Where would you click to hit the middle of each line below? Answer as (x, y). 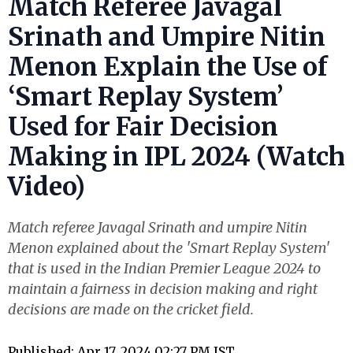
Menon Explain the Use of (168, 67)
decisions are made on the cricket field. (131, 310)
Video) (46, 187)
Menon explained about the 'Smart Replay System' (169, 248)
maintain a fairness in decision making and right (163, 289)
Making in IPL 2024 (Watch (176, 157)
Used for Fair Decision (143, 127)
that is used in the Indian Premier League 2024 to (164, 269)
